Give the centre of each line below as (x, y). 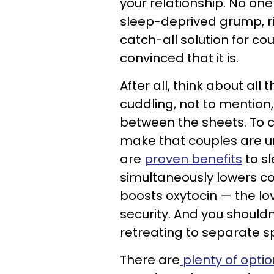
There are (150, 260)
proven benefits (193, 159)
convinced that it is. (179, 58)
